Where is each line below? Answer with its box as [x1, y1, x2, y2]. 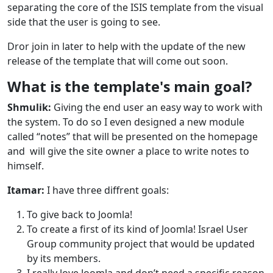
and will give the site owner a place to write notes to [7, 144, 249, 158]
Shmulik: [7, 100, 54, 114]
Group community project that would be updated [27, 236, 255, 250]
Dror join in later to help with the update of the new [7, 39, 246, 53]
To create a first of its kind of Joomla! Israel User [27, 222, 248, 236]
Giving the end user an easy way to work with [54, 100, 263, 114]
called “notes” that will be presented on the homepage [7, 129, 258, 143]
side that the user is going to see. [7, 15, 160, 29]
